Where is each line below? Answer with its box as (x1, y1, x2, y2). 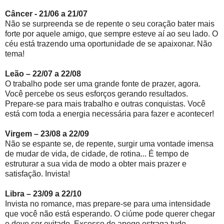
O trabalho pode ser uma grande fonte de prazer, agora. (5, 79, 200, 88)
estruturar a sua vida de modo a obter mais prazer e (5, 159, 186, 168)
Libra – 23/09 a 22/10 (5, 189, 81, 198)
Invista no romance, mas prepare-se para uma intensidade (5, 199, 210, 208)
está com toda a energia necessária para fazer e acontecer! (5, 109, 214, 118)
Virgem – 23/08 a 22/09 (5, 129, 101, 138)
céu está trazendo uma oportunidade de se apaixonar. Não (5, 39, 212, 48)
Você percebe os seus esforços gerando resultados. (5, 89, 188, 98)
